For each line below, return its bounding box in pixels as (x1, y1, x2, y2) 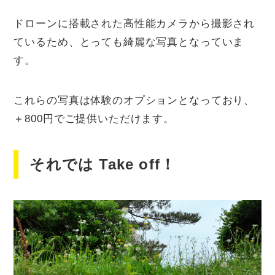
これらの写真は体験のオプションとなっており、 (14, 95, 255, 107)
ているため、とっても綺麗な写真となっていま (14, 36, 244, 48)
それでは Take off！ (29, 156, 176, 173)
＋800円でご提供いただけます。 (14, 113, 175, 125)
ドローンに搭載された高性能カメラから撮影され (14, 18, 255, 30)
